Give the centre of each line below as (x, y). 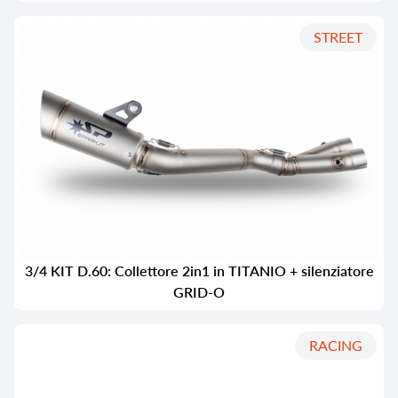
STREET (338, 36)
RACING (336, 345)
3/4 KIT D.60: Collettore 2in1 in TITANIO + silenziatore (199, 270)
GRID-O (199, 291)
